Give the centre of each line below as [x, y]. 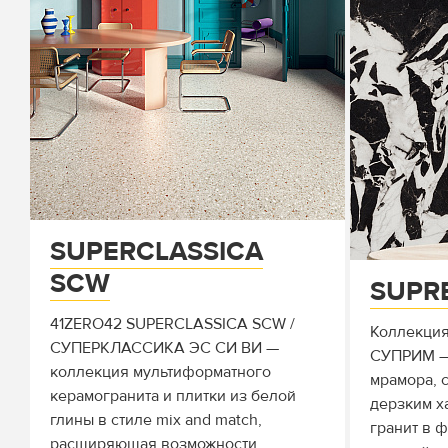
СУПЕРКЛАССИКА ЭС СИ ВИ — [164, 348]
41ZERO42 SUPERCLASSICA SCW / [172, 324]
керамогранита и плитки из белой [173, 396]
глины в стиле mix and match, [156, 420]
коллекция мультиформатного [160, 372]
